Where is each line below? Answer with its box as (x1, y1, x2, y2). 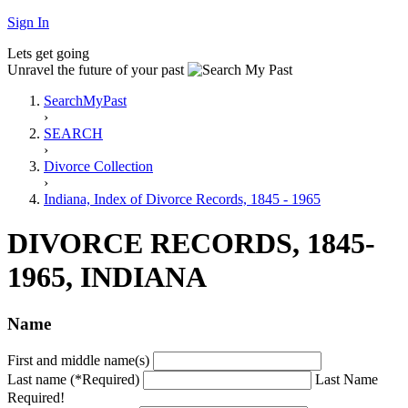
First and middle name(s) (7, 352, 149, 368)
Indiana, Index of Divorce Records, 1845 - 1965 (44, 191, 321, 207)
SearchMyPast (44, 93, 127, 108)
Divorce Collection (44, 158, 153, 174)
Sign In (7, 15, 49, 30)
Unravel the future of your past (7, 62, 184, 77)
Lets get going (7, 46, 89, 61)
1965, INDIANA (7, 260, 207, 294)
